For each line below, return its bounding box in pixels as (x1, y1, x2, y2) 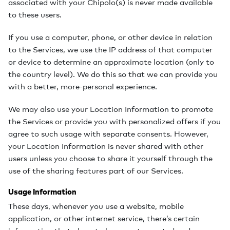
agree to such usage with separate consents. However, (8, 128, 208, 139)
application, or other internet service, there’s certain (8, 213, 200, 224)
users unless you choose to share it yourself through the (8, 152, 213, 164)
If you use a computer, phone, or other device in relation (8, 31, 213, 43)
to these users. (8, 9, 62, 20)
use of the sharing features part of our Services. (8, 165, 183, 176)
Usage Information (8, 187, 76, 197)
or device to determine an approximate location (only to (8, 56, 214, 67)
